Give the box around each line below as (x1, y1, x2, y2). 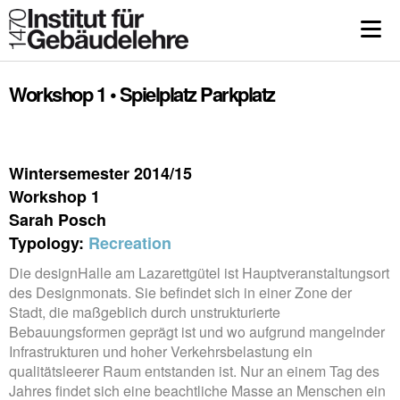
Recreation (88, 231, 171, 254)
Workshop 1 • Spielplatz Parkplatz (9, 79, 275, 108)
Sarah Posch (9, 208, 106, 231)
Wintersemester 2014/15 (9, 162, 192, 185)
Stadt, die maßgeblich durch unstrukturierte (9, 302, 280, 322)
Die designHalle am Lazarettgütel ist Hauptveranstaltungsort (9, 262, 389, 283)
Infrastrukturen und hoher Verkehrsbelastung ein (9, 341, 312, 362)
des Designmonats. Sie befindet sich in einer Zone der (9, 282, 352, 303)
